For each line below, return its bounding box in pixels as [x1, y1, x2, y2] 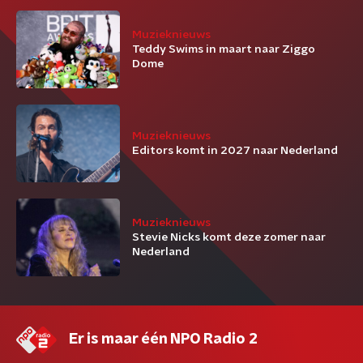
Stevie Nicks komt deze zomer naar [132, 232, 326, 243]
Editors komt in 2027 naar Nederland [132, 145, 338, 156]
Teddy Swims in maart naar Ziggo [132, 44, 315, 55]
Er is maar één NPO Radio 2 [69, 332, 258, 347]
